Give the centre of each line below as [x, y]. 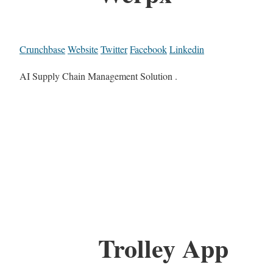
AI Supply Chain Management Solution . [98, 76]
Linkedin [187, 49]
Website [83, 49]
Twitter [114, 49]
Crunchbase [42, 49]
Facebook [148, 49]
